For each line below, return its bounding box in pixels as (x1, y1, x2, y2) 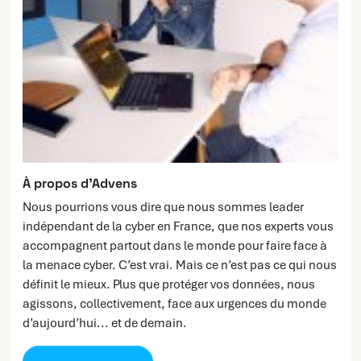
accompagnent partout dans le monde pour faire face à (23, 238, 327, 255)
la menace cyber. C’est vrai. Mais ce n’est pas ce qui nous (23, 257, 337, 274)
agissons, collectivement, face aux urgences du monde (23, 296, 326, 313)
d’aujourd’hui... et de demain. (23, 315, 187, 332)
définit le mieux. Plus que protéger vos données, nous (23, 276, 315, 293)
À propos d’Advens (23, 175, 137, 193)
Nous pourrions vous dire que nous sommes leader (23, 199, 304, 216)
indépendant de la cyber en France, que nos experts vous (23, 218, 334, 235)
